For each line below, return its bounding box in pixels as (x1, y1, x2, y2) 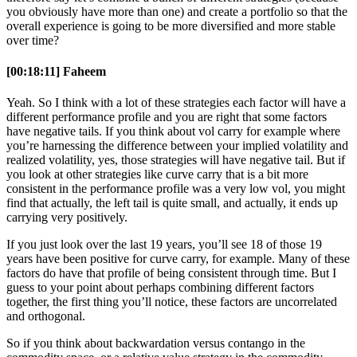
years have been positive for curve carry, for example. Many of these (6, 252, 350, 266)
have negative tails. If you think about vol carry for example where (6, 124, 340, 139)
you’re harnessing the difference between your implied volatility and (6, 139, 348, 153)
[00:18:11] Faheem (6, 65, 106, 79)
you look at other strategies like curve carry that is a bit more (6, 167, 308, 182)
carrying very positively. (6, 210, 127, 225)
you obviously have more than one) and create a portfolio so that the (6, 4, 347, 18)
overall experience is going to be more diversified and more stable (6, 18, 335, 33)
